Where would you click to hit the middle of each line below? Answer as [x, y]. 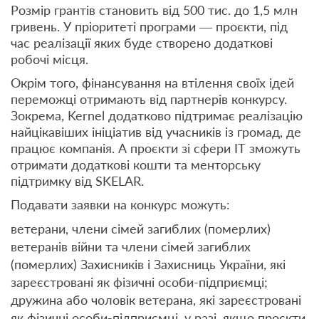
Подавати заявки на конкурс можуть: [120, 205]
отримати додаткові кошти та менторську [136, 165]
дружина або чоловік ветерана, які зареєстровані [156, 300]
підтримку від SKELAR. [77, 181]
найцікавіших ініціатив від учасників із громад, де [156, 132]
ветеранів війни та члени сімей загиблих [131, 247]
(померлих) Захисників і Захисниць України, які [148, 265]
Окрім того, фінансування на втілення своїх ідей [152, 83]
